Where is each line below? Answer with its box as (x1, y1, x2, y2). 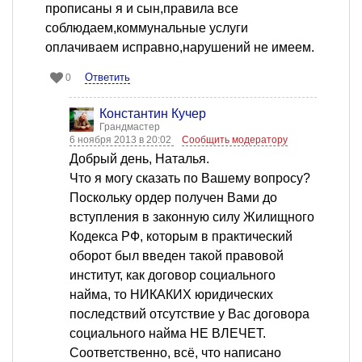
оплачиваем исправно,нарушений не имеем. (45, 40, 314, 55)
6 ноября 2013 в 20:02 (69, 134, 174, 146)
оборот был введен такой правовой (69, 249, 284, 263)
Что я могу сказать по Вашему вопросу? (69, 171, 310, 186)
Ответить (85, 71, 130, 84)
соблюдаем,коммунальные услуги (45, 21, 248, 36)
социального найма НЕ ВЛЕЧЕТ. (69, 326, 266, 341)
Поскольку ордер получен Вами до (69, 191, 277, 205)
